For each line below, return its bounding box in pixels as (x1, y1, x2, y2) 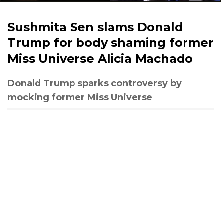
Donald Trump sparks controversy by (7, 78, 182, 89)
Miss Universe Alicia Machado (7, 51, 193, 66)
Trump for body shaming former (7, 36, 214, 50)
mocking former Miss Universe (7, 92, 152, 103)
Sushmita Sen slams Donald (7, 20, 183, 34)
